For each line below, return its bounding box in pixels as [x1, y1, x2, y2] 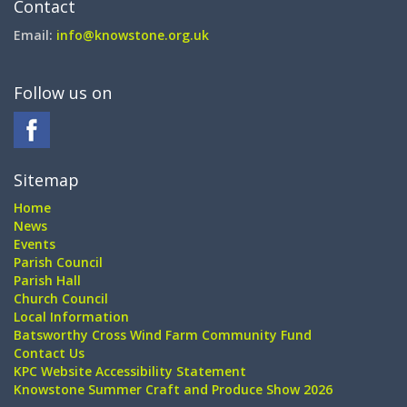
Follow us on [14, 81, 112, 104]
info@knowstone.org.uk [56, 25, 209, 44]
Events [14, 234, 55, 253]
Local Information [14, 307, 129, 325]
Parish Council [14, 253, 103, 271]
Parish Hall [14, 271, 81, 289]
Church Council [14, 289, 108, 307]
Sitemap [14, 168, 79, 191]
